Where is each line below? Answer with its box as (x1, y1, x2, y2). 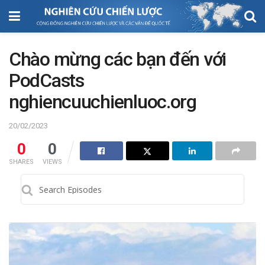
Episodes (21, 188, 59, 200)
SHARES (9, 158, 34, 166)
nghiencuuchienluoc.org (9, 90, 196, 113)
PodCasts (9, 69, 84, 92)
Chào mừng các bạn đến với (9, 47, 226, 70)
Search (21, 176, 48, 189)
